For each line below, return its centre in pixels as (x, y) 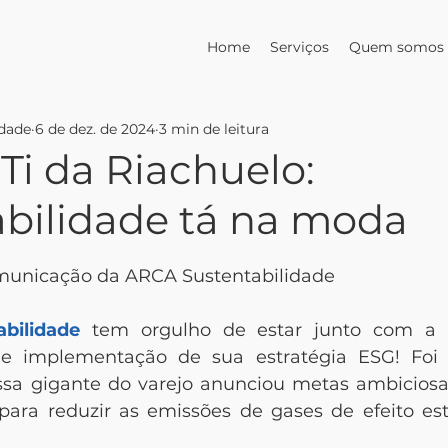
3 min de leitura (214, 128)
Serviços (299, 47)
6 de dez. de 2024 (95, 128)
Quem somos (396, 47)
